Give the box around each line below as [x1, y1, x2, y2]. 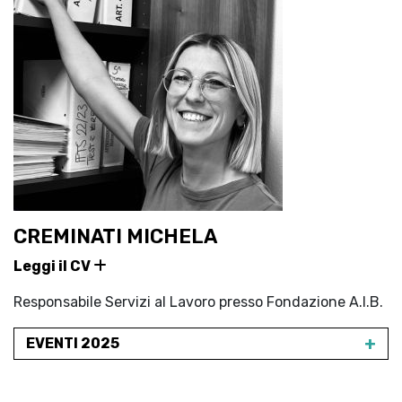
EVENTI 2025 [26, 335, 119, 352]
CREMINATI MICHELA [13, 224, 217, 249]
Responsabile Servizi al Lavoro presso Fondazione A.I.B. [13, 293, 383, 310]
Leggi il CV [13, 258, 93, 275]
